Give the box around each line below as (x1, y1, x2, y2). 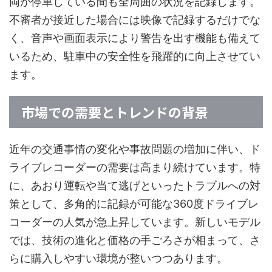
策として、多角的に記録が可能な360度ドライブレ (9, 197, 259, 211)
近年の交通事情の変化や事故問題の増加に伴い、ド (9, 143, 260, 156)
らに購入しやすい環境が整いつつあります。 (9, 252, 228, 265)
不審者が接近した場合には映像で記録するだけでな (9, 13, 260, 27)
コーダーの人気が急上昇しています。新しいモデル (9, 216, 260, 229)
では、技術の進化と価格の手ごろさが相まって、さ (9, 234, 260, 247)
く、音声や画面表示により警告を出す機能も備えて (9, 32, 260, 45)
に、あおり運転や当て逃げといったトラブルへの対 (9, 179, 260, 192)
